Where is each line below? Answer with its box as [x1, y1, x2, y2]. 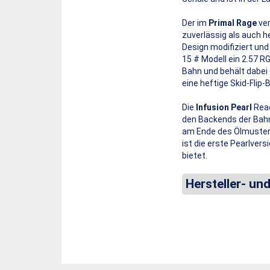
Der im [182, 18, 209, 28]
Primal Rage [209, 18, 257, 28]
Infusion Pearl [196, 102, 252, 112]
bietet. [182, 151, 207, 160]
